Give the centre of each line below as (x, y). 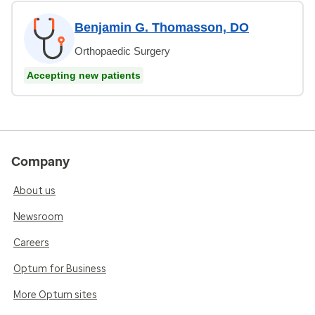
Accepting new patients (84, 75)
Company (40, 161)
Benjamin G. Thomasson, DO (162, 27)
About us (34, 191)
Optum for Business (60, 269)
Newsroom (38, 217)
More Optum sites (55, 295)
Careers (31, 243)
